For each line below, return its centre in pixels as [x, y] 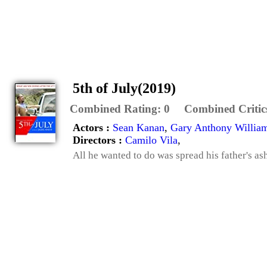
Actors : [93, 128]
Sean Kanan [139, 128]
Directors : [99, 140]
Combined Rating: [117, 109]
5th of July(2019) [124, 89]
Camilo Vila [151, 140]
